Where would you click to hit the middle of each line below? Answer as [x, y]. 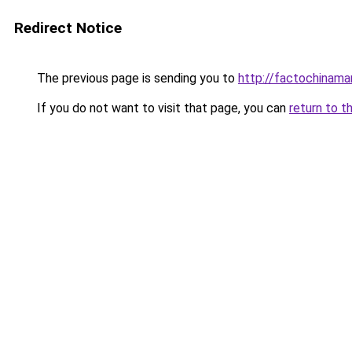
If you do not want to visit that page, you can [161, 108]
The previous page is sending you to [136, 78]
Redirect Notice [68, 28]
